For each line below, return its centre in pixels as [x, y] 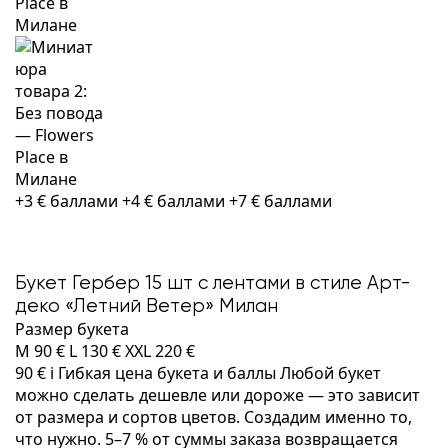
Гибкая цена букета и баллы [167, 373]
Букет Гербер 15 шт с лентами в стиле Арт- [212, 283]
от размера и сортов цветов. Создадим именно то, [213, 417]
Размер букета [72, 329]
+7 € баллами [280, 201]
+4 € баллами [175, 201]
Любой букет [330, 373]
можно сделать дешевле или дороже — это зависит [217, 395]
